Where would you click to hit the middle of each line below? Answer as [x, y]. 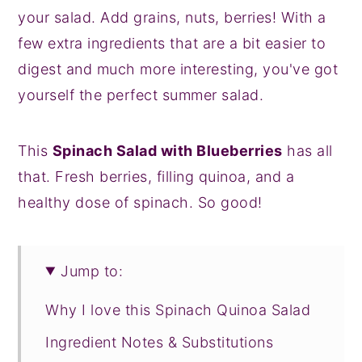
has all [307, 150]
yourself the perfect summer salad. [141, 95]
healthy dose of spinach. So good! [140, 202]
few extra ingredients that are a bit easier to [172, 43]
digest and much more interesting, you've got [178, 69]
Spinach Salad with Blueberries [167, 150]
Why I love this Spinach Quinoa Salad [178, 309]
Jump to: [92, 271]
